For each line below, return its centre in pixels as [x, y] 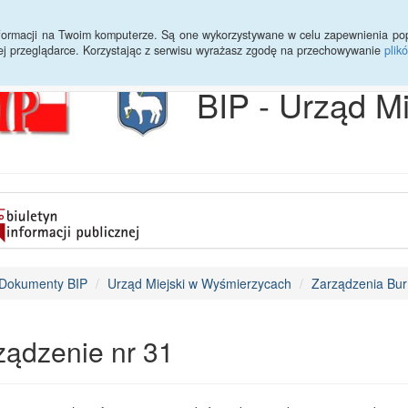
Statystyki [108, 23]
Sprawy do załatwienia [228, 23]
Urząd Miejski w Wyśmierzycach [199, 283]
